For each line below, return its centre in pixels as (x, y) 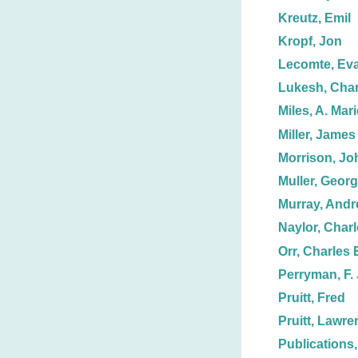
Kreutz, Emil (314, 18)
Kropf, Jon (310, 41)
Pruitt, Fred (312, 297)
